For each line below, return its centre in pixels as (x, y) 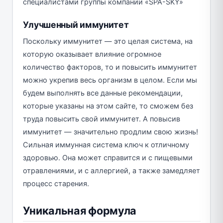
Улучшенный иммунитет (76, 24)
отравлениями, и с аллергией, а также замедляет (111, 170)
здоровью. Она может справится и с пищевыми (108, 158)
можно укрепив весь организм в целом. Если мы (110, 80)
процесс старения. (56, 183)
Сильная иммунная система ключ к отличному (106, 145)
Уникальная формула (80, 210)
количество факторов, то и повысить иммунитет (110, 67)
